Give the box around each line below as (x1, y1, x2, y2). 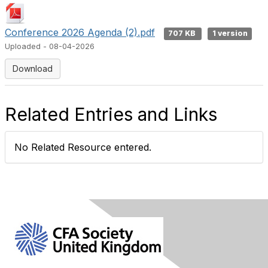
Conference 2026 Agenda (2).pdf (5, 26, 155, 38)
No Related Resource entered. (14, 141, 151, 153)
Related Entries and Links (5, 103, 217, 125)
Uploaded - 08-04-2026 (5, 42, 95, 51)
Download (13, 63, 53, 74)
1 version (212, 29, 248, 38)
